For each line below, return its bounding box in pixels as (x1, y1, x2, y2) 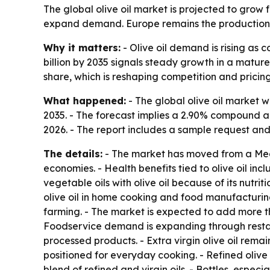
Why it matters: (43, 42, 121, 54)
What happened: (43, 95, 126, 107)
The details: (43, 148, 102, 160)
